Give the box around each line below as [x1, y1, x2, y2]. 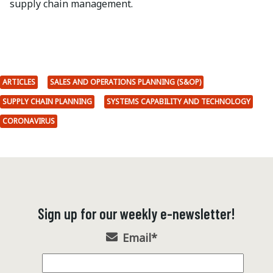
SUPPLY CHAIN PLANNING [2, 96, 92, 107]
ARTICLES [2, 77, 35, 88]
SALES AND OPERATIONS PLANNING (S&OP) [50, 77, 201, 88]
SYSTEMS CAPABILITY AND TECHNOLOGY [107, 96, 250, 107]
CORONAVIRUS [2, 116, 55, 127]
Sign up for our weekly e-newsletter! [38, 205, 235, 223]
